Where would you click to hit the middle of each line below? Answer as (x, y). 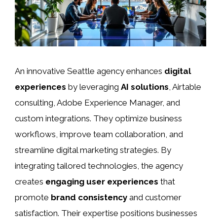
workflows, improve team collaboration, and (99, 134)
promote (33, 198)
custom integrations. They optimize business (98, 119)
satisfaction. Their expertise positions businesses (106, 213)
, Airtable (185, 87)
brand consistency (89, 198)
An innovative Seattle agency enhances (90, 71)
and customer (154, 198)
